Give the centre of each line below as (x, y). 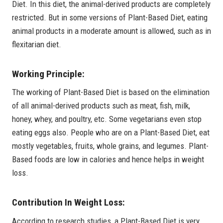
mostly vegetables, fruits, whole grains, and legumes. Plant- (110, 146)
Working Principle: (48, 74)
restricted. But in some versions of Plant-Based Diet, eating (110, 17)
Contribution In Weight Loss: (68, 203)
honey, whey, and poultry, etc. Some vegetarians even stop (107, 119)
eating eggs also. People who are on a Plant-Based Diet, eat (111, 133)
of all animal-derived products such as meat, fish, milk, (101, 106)
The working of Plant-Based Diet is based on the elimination (111, 92)
